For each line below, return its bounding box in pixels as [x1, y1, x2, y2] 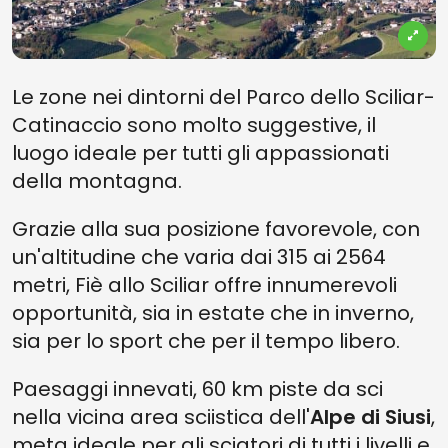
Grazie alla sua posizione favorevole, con [12, 215, 420, 243]
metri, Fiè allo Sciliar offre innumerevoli [12, 271, 397, 299]
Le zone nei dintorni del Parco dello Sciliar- [12, 83, 435, 111]
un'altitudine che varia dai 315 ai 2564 [12, 243, 386, 271]
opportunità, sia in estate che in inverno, [12, 299, 414, 327]
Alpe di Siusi [310, 403, 431, 431]
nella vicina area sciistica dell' [12, 403, 310, 431]
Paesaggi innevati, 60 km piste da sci [12, 375, 383, 403]
